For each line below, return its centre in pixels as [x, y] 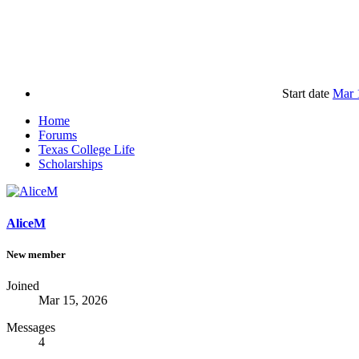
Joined [23, 285]
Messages [31, 327]
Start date [306, 94]
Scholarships [71, 164]
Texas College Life [87, 150]
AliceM [26, 223]
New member [36, 254]
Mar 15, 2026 [73, 300]
